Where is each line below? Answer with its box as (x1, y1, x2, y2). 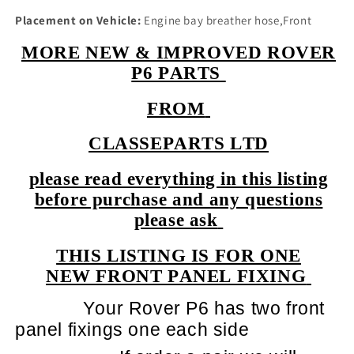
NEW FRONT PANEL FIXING (46, 265, 307, 286)
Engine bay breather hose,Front (141, 13, 312, 28)
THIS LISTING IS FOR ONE (56, 245, 301, 265)
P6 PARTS (131, 63, 221, 84)
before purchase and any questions (34, 190, 323, 210)
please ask (134, 210, 218, 231)
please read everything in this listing (28, 169, 329, 190)
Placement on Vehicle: (15, 13, 141, 28)
